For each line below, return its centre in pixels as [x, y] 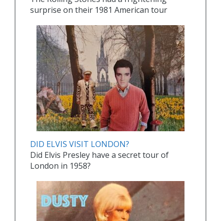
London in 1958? [60, 166]
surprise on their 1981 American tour [99, 10]
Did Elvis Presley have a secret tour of [99, 155]
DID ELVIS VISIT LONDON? [80, 144]
